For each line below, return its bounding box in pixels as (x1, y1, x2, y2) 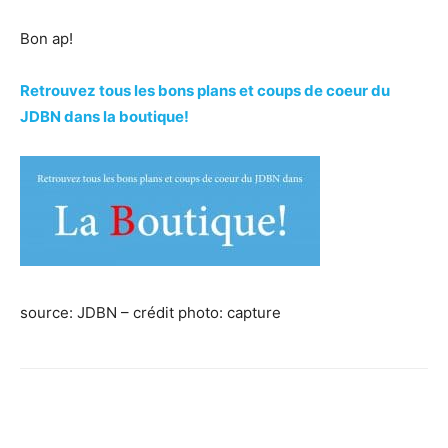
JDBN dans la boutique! (20, 107, 189, 126)
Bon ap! (20, 29, 73, 48)
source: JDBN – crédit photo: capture (20, 303, 281, 322)
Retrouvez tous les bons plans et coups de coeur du (20, 81, 390, 100)
